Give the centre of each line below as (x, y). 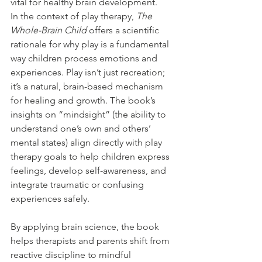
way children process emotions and (85, 58)
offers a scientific (124, 30)
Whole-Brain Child (49, 30)
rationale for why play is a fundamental (91, 44)
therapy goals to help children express (91, 156)
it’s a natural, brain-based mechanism (88, 86)
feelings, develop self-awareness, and (89, 170)
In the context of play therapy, (73, 16)
